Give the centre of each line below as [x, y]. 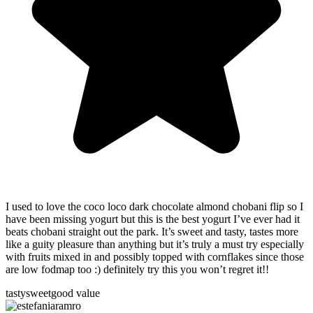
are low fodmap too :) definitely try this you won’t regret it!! [137, 269]
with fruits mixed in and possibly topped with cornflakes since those [155, 256]
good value [75, 293]
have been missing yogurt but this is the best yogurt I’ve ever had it [153, 219]
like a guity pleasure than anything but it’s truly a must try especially [155, 244]
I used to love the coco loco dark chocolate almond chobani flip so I [154, 206]
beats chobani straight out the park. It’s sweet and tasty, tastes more [152, 231]
